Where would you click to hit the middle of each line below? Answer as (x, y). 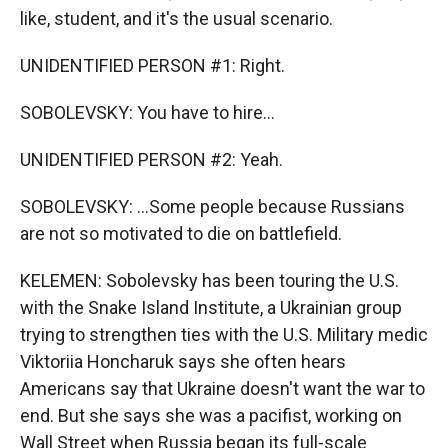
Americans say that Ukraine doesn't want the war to (222, 388)
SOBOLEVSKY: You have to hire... (147, 112)
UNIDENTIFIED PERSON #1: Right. (152, 65)
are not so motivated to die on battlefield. (181, 233)
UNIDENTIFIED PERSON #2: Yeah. (151, 159)
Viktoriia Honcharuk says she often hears (183, 361)
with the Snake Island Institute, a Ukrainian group (211, 307)
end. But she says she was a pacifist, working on (211, 415)
